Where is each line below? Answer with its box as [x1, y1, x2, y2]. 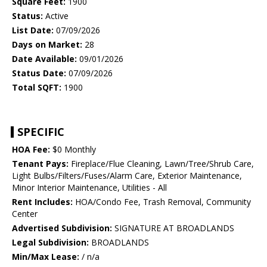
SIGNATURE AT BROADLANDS [112, 222, 234, 234]
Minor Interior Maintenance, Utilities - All [12, 182, 167, 194]
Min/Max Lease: [12, 251, 79, 263]
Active [43, 10, 69, 22]
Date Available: [12, 53, 77, 65]
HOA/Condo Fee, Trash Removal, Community [73, 196, 251, 208]
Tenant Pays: [12, 158, 69, 170]
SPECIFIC [17, 125, 64, 139]
